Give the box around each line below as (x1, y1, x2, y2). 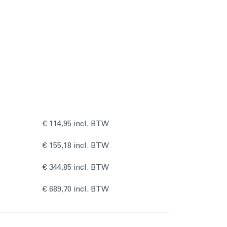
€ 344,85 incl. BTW (42, 163, 109, 171)
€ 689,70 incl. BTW (42, 185, 109, 193)
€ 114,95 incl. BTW (42, 120, 109, 128)
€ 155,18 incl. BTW (42, 141, 109, 149)
